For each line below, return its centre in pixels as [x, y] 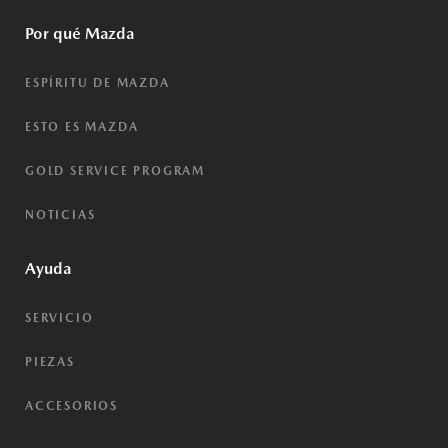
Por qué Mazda [79, 33]
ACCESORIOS [71, 406]
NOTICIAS [60, 215]
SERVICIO [59, 318]
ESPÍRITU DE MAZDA [97, 83]
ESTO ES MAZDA [82, 127]
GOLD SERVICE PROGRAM [115, 171]
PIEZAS [50, 362]
